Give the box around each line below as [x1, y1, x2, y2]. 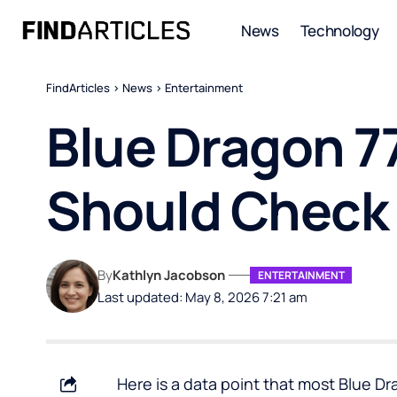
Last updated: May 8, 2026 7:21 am [97, 288, 308, 306]
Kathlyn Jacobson [113, 266, 226, 284]
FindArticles [46, 80, 110, 96]
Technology [300, 19, 379, 41]
